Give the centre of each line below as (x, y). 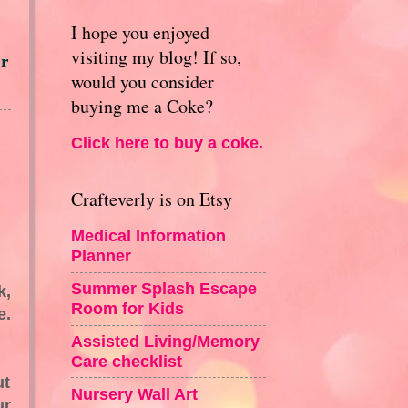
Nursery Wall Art (134, 393)
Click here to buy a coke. (167, 143)
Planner (101, 256)
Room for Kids (127, 309)
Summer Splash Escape (163, 289)
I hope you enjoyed (140, 32)
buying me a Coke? (142, 106)
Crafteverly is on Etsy (151, 199)
